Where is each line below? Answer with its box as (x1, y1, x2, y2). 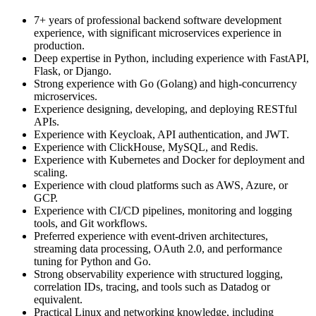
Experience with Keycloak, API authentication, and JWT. (34, 128, 289, 141)
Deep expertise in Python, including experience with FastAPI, (34, 52, 309, 65)
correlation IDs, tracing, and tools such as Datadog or (34, 281, 270, 293)
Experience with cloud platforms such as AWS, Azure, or (34, 179, 288, 192)
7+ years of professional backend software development (34, 14, 281, 27)
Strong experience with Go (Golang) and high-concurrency (34, 78, 297, 90)
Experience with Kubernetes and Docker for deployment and (34, 154, 305, 166)
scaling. (34, 166, 68, 179)
